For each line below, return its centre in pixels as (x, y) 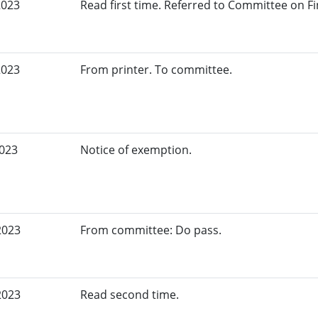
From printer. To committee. (157, 70)
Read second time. (130, 295)
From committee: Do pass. (151, 230)
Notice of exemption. (136, 150)
